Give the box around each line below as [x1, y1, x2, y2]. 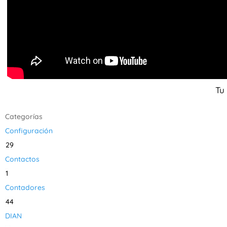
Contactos [5, 155, 40, 164]
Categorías [5, 112, 43, 121]
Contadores [5, 183, 45, 192]
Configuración [5, 126, 53, 135]
